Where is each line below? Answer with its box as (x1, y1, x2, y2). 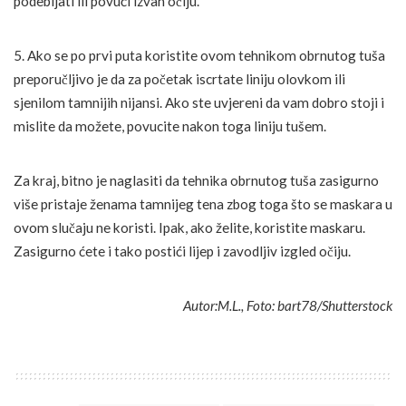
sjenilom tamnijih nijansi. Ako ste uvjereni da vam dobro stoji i (14, 93, 384, 111)
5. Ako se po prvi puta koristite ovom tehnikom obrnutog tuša (14, 46, 385, 63)
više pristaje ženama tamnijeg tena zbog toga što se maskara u (14, 195, 392, 212)
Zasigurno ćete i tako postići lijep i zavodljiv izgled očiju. (14, 242, 351, 259)
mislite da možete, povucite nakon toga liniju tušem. (14, 117, 326, 134)
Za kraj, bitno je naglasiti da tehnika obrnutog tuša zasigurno (14, 171, 379, 188)
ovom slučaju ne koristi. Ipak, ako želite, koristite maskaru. (14, 218, 365, 236)
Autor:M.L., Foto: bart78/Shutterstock (183, 296, 392, 314)
